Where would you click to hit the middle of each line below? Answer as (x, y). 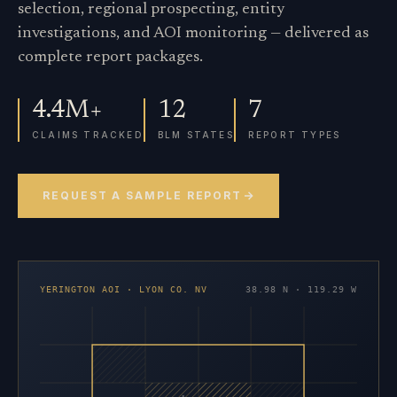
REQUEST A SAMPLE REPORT (143, 195)
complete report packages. (110, 57)
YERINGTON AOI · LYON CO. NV (124, 289)
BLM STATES (195, 134)
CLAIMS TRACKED (88, 134)
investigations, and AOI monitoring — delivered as (193, 33)
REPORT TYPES (294, 134)
